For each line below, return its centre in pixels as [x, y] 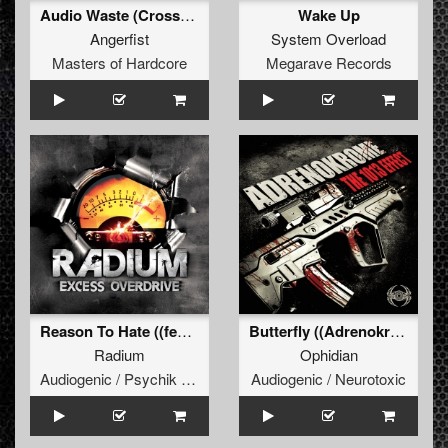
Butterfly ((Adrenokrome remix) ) [397, 331]
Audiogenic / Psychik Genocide [188, 379]
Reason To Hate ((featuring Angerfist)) [184, 331]
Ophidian [328, 355]
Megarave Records [328, 63]
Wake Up [328, 15]
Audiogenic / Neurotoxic [328, 379]
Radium [119, 355]
